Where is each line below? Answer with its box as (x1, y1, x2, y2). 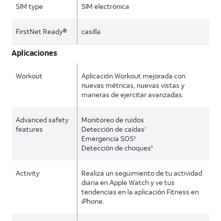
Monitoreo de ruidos (81, 115, 145, 124)
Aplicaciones (11, 47, 57, 58)
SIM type (16, 1, 43, 11)
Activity (16, 168, 39, 178)
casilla (81, 27, 101, 36)
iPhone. (81, 196, 105, 206)
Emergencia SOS (81, 134, 134, 143)
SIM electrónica (81, 1, 130, 11)
